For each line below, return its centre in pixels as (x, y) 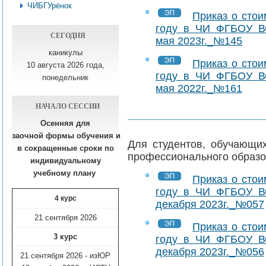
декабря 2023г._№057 (210, 204)
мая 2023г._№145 (199, 41)
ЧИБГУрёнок (50, 6)
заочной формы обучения (64, 136)
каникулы (65, 53)
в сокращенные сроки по (65, 148)
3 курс (65, 237)
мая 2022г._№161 (199, 88)
